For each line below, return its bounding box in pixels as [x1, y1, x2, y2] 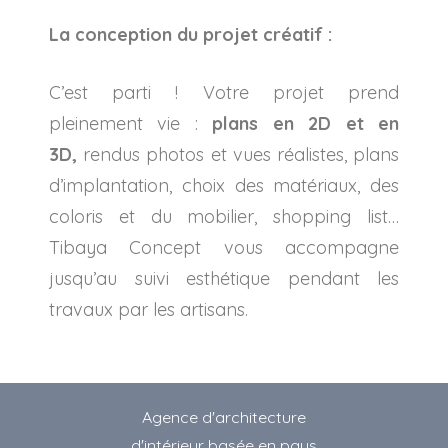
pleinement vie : [49, 111, 213, 135]
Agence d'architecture [142, 406, 306, 427]
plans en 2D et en [212, 111, 400, 135]
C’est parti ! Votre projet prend [49, 80, 399, 104]
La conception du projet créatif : [49, 22, 332, 46]
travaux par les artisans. [49, 297, 253, 321]
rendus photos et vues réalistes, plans [77, 142, 399, 166]
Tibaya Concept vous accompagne [49, 235, 399, 259]
